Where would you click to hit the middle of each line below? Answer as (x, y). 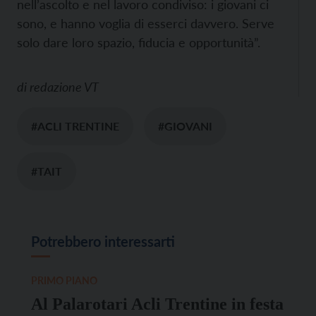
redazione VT (64, 87)
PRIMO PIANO (64, 281)
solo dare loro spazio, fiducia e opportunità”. (139, 43)
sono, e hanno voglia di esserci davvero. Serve (146, 24)
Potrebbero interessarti (103, 242)
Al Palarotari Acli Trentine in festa (157, 304)
